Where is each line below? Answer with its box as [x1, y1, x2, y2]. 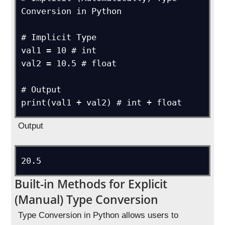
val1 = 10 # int [21, 45, 97, 55]
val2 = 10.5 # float [21, 58, 117, 68]
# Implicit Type [21, 32, 97, 42]
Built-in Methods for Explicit [15, 175, 168, 192]
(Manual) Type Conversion [15, 191, 159, 207]
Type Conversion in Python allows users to [18, 210, 179, 220]
